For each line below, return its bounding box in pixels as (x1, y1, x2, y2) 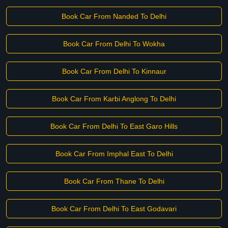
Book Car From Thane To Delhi (64, 177, 164, 185)
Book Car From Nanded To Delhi (62, 12, 166, 20)
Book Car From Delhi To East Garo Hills (50, 122, 178, 130)
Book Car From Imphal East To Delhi (55, 150, 173, 158)
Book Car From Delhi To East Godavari (51, 205, 177, 213)
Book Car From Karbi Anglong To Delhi (52, 95, 176, 103)
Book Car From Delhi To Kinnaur (62, 67, 166, 75)
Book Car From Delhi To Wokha (63, 40, 165, 48)
